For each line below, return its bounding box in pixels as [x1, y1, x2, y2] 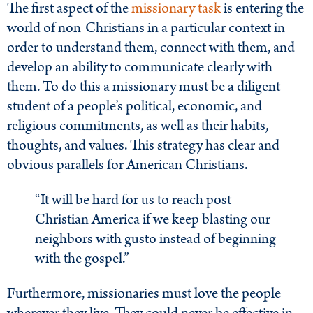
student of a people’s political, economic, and [7, 96, 262, 117]
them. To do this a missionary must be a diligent [7, 76, 280, 98]
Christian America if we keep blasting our [35, 209, 270, 231]
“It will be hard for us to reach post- [35, 189, 235, 211]
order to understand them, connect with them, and [7, 37, 295, 59]
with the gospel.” [35, 248, 129, 270]
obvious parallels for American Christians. [7, 154, 247, 176]
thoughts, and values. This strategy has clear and [7, 135, 279, 156]
